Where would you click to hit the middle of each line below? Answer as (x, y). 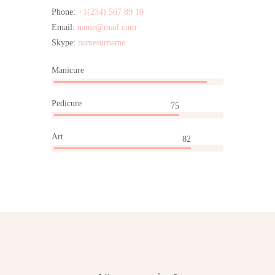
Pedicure (67, 103)
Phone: (65, 12)
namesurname (102, 42)
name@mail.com (107, 27)
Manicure (68, 70)
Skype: (65, 42)
